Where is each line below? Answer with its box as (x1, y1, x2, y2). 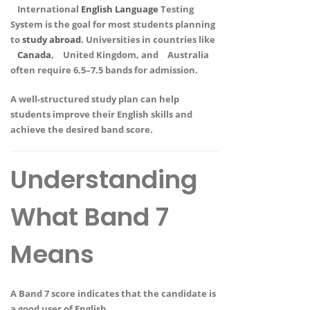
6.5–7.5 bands (73, 64, 132, 77)
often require (10, 64, 73, 77)
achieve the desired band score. (10, 123, 153, 136)
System (10, 18, 43, 31)
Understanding (10, 162, 197, 198)
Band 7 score (19, 286, 75, 300)
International (17, 3, 81, 16)
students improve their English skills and (10, 108, 192, 121)
